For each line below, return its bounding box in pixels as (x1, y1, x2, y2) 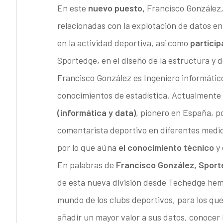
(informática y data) (57, 107, 136, 118)
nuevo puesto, (86, 2, 145, 14)
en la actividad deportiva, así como (57, 37, 190, 49)
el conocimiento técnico (118, 142, 214, 153)
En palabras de (57, 159, 114, 171)
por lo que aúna (57, 142, 118, 153)
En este (57, 2, 86, 14)
